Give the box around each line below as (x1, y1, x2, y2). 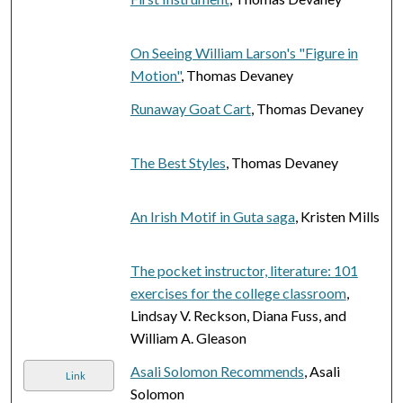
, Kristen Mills (294, 207, 380, 225)
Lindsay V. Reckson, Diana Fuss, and (130, 306, 346, 324)
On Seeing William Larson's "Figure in (130, 43, 358, 61)
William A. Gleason (130, 328, 246, 346)
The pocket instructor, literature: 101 (130, 261, 358, 279)
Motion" (130, 66, 181, 84)
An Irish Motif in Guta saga (130, 207, 295, 225)
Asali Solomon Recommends (130, 362, 304, 380)
